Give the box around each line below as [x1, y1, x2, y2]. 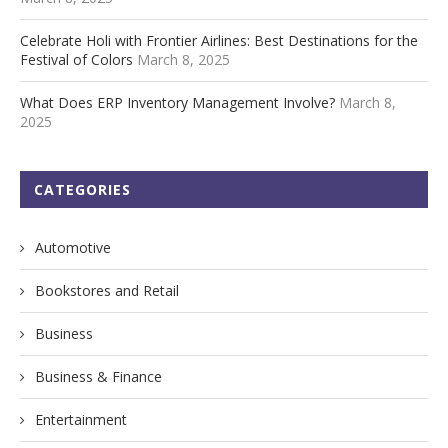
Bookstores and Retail [35, 280, 179, 300]
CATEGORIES [34, 179, 131, 199]
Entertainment [35, 409, 127, 429]
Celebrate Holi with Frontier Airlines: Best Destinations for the [20, 30, 418, 50]
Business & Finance [35, 366, 162, 386]
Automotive [35, 237, 111, 257]
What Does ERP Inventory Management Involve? [20, 92, 335, 112]
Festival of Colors [20, 49, 133, 69]
